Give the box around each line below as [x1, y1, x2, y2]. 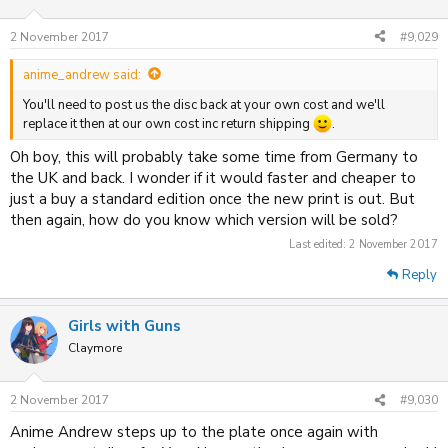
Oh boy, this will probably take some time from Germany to [10, 147, 418, 168]
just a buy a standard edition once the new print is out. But [10, 189, 415, 210]
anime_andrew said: [23, 65, 141, 84]
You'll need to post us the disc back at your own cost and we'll [23, 95, 385, 114]
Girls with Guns [68, 315, 181, 336]
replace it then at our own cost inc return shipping [23, 114, 313, 133]
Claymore [68, 339, 122, 356]
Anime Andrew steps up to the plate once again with [10, 422, 378, 443]
